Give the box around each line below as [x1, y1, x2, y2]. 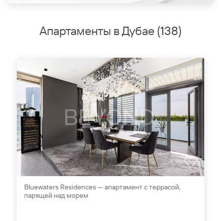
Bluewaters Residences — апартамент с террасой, [24, 183, 181, 191]
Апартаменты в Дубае [39, 23, 154, 38]
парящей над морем [24, 191, 88, 200]
